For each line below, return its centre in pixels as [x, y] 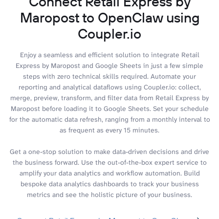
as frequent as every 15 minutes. [109, 130]
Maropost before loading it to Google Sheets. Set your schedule [109, 108]
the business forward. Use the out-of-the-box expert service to [109, 162]
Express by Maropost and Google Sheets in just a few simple [109, 65]
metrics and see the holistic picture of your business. [109, 194]
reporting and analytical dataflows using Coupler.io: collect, [109, 87]
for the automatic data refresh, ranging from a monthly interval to [109, 119]
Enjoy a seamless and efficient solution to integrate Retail [109, 55]
